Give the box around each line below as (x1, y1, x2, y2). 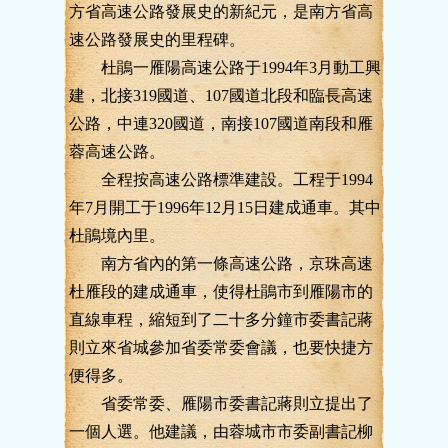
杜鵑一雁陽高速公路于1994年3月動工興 (69, 59, 381, 76)
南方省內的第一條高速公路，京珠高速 (69, 255, 373, 272)
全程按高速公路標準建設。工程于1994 (69, 171, 373, 188)
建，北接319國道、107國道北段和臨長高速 (69, 87, 373, 104)
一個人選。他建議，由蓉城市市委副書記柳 (69, 423, 373, 440)
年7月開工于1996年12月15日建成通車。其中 (69, 199, 381, 216)
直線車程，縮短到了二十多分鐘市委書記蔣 (69, 311, 373, 328)
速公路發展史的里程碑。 (69, 31, 245, 48)
